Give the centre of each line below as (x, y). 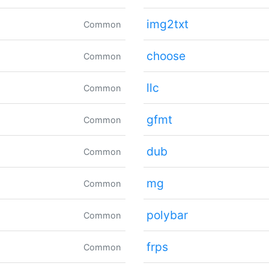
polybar (167, 215)
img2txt (167, 24)
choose (166, 56)
